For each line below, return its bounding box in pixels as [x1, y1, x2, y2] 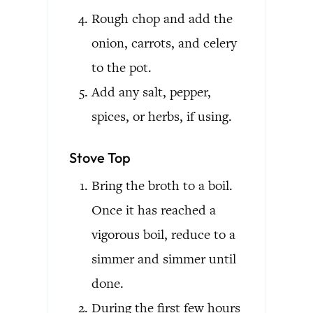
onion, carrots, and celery [92, 34, 237, 52]
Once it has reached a [92, 201, 216, 219]
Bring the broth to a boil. [92, 176, 233, 194]
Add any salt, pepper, [92, 82, 211, 101]
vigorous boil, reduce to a [92, 225, 235, 243]
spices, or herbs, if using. [92, 107, 232, 125]
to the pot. [92, 58, 152, 76]
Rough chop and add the [92, 9, 233, 27]
